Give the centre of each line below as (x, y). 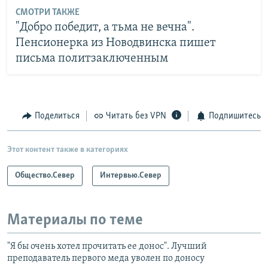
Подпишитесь (234, 116)
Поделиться (57, 116)
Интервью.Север (131, 175)
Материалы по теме (75, 220)
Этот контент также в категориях (68, 150)
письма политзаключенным (92, 58)
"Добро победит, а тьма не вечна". (105, 27)
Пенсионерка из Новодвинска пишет (115, 43)
